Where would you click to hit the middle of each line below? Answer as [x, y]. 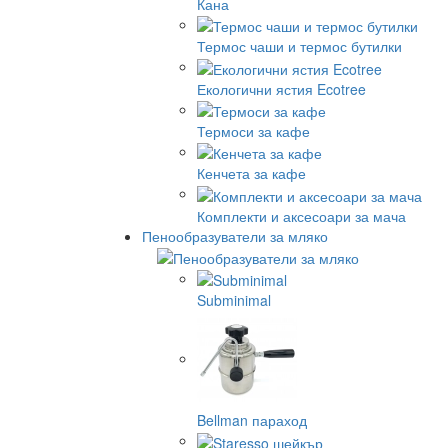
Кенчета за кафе [251, 173]
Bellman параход [252, 420]
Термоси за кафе [253, 131]
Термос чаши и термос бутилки [299, 46]
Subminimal [234, 300]
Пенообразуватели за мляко [235, 235]
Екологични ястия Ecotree [281, 88]
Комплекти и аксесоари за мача [301, 215]
